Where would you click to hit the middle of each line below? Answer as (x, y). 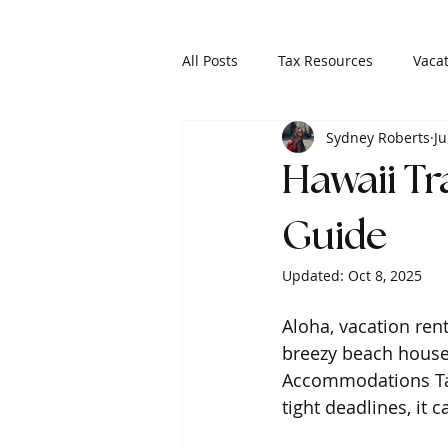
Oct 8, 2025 (385, 275)
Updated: (315, 275)
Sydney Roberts (378, 137)
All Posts (210, 60)
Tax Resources (325, 60)
